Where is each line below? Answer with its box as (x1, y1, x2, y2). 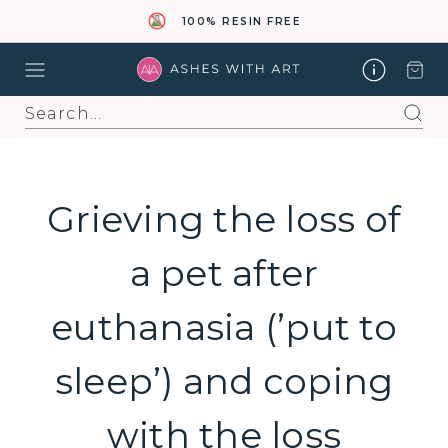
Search (24, 94, 75, 112)
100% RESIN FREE (181, 14, 302, 28)
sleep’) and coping (54, 359, 394, 403)
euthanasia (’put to (51, 305, 397, 349)
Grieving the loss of (47, 197, 401, 241)
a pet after (129, 251, 319, 295)
